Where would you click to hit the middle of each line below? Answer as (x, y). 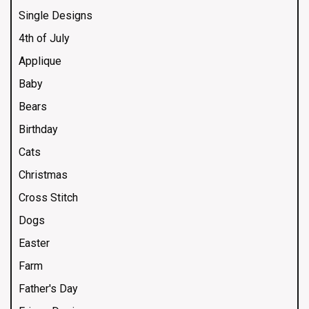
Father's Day (48, 288)
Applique (40, 61)
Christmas (43, 175)
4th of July (44, 38)
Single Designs (56, 15)
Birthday (38, 129)
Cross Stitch (48, 197)
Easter (34, 243)
